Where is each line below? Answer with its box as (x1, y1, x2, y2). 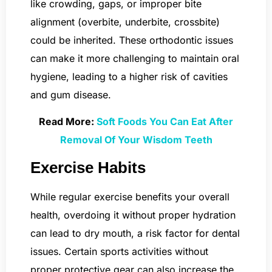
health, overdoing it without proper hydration (30, 208, 236, 221)
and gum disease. (30, 88, 111, 101)
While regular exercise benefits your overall (30, 190, 229, 203)
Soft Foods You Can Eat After (97, 115, 233, 128)
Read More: (39, 115, 97, 128)
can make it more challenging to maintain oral (30, 52, 239, 64)
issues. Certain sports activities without (30, 245, 208, 257)
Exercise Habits (30, 158, 146, 177)
